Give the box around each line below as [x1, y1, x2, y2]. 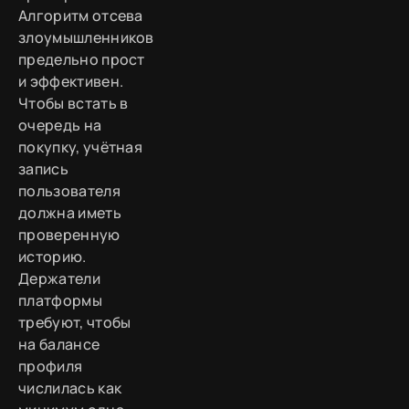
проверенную [18, 224, 121, 245]
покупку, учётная [18, 136, 143, 157]
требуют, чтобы [18, 311, 131, 332]
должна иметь [18, 202, 121, 223]
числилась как [18, 377, 122, 398]
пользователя [18, 180, 121, 201]
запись [18, 158, 68, 179]
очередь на [18, 114, 102, 135]
